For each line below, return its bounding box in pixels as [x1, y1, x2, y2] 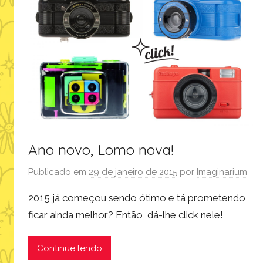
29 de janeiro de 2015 [89, 166, 177, 177]
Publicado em [28, 166, 89, 177]
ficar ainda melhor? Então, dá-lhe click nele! [28, 208, 223, 221]
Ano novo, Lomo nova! [28, 141, 173, 159]
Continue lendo [37, 242, 102, 254]
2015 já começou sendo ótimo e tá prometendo [28, 191, 245, 204]
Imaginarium [197, 166, 247, 177]
